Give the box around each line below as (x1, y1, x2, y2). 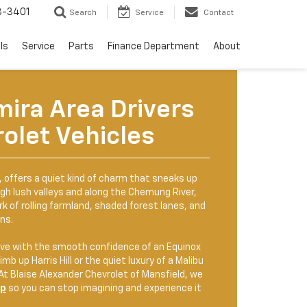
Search (69, 9, 97, 17)
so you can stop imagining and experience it (6, 284, 201, 293)
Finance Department (108, 42, 199, 52)
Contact (204, 9, 234, 17)
